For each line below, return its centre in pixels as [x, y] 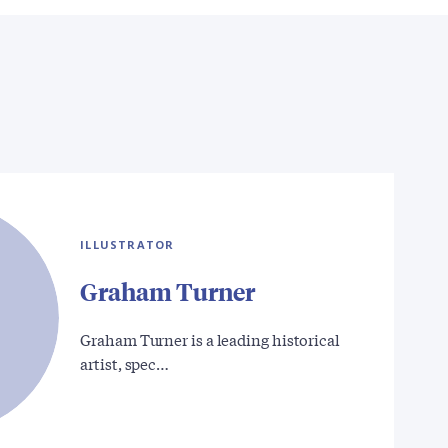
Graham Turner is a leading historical [210, 339]
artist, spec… [125, 363]
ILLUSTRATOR [127, 245]
